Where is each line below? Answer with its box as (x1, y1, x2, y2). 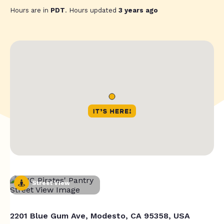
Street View (32, 179, 70, 186)
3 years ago (118, 6, 158, 14)
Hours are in (10, 6, 50, 14)
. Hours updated (65, 6, 118, 14)
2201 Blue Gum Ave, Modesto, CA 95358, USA (10, 210, 190, 220)
